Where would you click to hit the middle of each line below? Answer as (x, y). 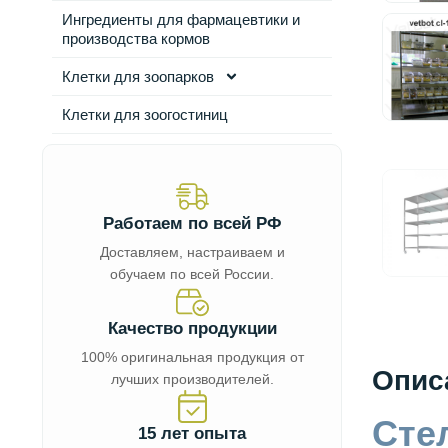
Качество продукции (192, 328)
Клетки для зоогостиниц (145, 114)
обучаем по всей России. (192, 274)
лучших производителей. (192, 379)
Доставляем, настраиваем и (192, 252)
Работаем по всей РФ (192, 223)
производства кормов (136, 38)
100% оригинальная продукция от (192, 357)
